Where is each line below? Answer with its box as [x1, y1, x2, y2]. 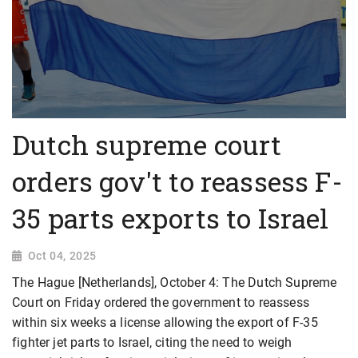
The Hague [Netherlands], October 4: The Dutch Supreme [12, 275, 337, 291]
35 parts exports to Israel [12, 201, 329, 237]
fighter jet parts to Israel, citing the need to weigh [12, 335, 292, 351]
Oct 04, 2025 [27, 249, 97, 263]
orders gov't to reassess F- [12, 164, 343, 200]
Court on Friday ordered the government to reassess [12, 295, 309, 311]
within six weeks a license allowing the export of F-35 [12, 315, 318, 331]
